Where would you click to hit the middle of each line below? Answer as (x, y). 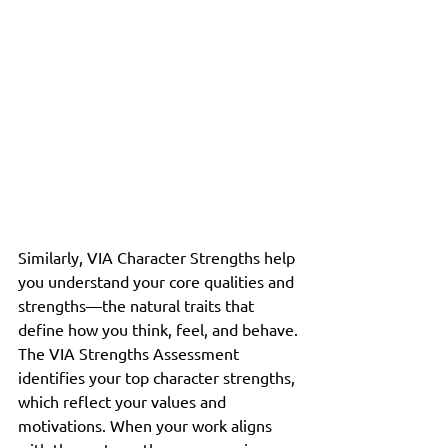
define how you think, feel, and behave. (160, 328)
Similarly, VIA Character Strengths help (158, 256)
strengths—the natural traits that (138, 304)
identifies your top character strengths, (158, 376)
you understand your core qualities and (158, 280)
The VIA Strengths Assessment (130, 352)
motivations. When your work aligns (147, 424)
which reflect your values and (124, 400)
